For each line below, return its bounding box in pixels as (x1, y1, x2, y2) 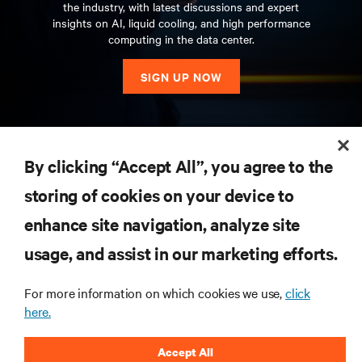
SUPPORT (8, 187, 65, 205)
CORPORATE (8, 234, 82, 251)
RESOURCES (8, 141, 80, 159)
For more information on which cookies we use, (24, 284, 285, 301)
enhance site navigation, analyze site (24, 213, 301, 235)
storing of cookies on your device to (24, 183, 294, 206)
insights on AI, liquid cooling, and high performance (52, 15, 310, 32)
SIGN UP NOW (140, 68, 222, 86)
